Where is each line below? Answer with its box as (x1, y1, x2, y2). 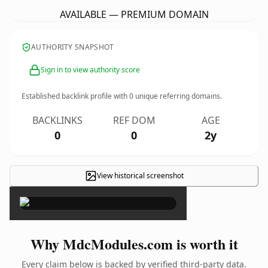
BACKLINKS (32, 114, 83, 127)
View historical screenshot (96, 170, 184, 181)
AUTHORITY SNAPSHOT (31, 42, 114, 52)
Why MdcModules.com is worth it (30, 233, 238, 254)
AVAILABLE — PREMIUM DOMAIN (59, 8, 209, 21)
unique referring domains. (133, 91, 222, 101)
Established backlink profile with (22, 91, 129, 101)
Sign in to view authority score (41, 65, 140, 75)
